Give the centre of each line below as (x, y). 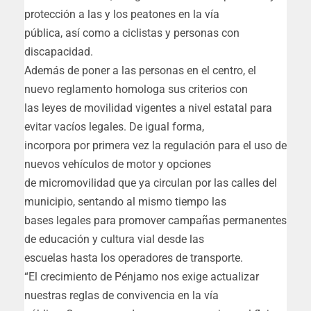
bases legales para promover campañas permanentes (155, 221)
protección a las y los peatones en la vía (122, 15)
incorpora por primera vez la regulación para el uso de (155, 146)
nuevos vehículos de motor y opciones (118, 165)
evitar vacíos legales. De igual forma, (114, 127)
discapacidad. (59, 52)
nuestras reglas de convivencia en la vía (121, 296)
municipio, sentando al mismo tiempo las (125, 202)
